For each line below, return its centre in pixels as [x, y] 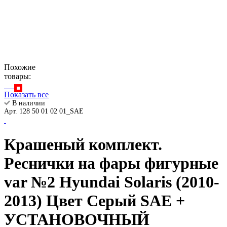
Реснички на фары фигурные [111, 163]
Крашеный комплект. [83, 145]
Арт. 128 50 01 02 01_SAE [44, 111]
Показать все [26, 94]
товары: [17, 76]
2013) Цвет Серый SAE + [94, 201]
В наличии [28, 103]
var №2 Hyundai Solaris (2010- [112, 182]
